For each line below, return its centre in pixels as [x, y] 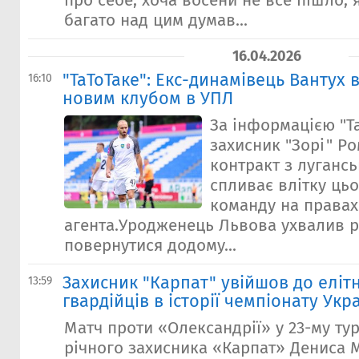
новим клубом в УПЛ [148, 99]
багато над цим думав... [156, 20]
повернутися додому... [150, 246]
